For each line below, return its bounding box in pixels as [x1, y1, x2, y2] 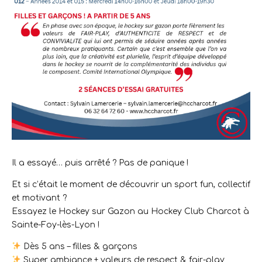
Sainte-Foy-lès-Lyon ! [12, 220, 99, 229]
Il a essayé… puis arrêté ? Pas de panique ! [12, 158, 188, 167]
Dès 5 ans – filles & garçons [20, 242, 137, 251]
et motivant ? [12, 193, 67, 202]
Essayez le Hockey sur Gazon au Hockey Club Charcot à [12, 206, 249, 216]
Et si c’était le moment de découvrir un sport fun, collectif [12, 180, 250, 189]
